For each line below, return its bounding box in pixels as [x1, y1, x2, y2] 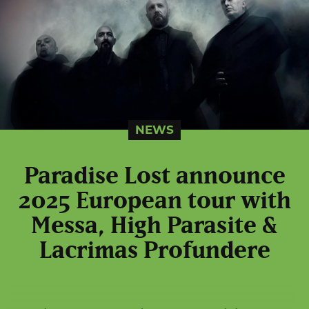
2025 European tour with [18, 189, 291, 213]
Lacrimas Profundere [39, 239, 270, 263]
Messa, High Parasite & [31, 214, 278, 238]
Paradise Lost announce [23, 164, 286, 188]
